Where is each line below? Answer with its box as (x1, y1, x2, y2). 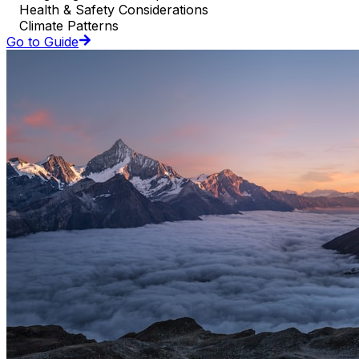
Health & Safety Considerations (19, 2, 208, 18)
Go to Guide (6, 34, 79, 50)
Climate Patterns (19, 18, 119, 34)
